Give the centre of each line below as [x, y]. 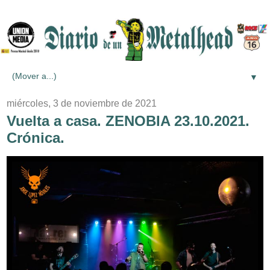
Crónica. [36, 137]
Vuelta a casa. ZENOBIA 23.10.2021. [128, 121]
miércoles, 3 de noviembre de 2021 [82, 103]
